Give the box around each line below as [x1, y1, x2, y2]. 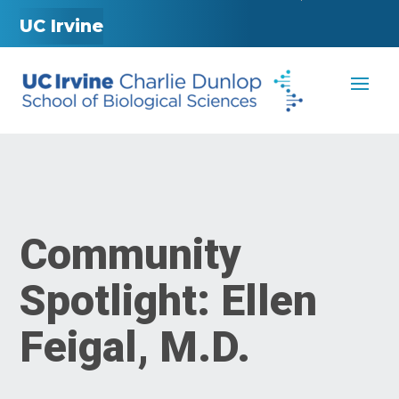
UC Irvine [20, 15, 104, 37]
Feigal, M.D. [20, 322, 251, 373]
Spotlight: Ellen [20, 275, 318, 327]
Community [20, 229, 242, 281]
